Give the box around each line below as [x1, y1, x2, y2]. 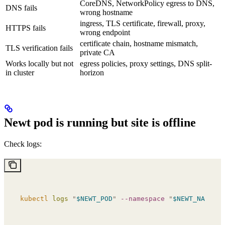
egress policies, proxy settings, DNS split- [80, 59, 212, 68]
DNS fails [6, 4, 37, 13]
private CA [80, 48, 115, 57]
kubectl [20, 195, 48, 203]
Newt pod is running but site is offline [4, 116, 196, 130]
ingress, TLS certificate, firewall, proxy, [80, 19, 205, 28]
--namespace [117, 195, 165, 203]
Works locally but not [6, 59, 73, 68]
